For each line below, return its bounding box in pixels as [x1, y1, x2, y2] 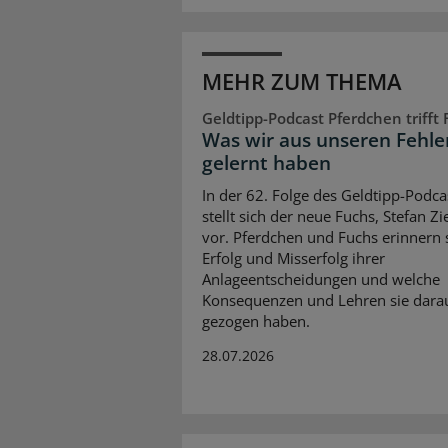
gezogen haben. [202, 310, 310, 331]
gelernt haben [202, 150, 331, 177]
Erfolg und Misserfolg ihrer [202, 247, 385, 268]
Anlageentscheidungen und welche [202, 268, 440, 289]
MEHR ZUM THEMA [202, 66, 402, 97]
